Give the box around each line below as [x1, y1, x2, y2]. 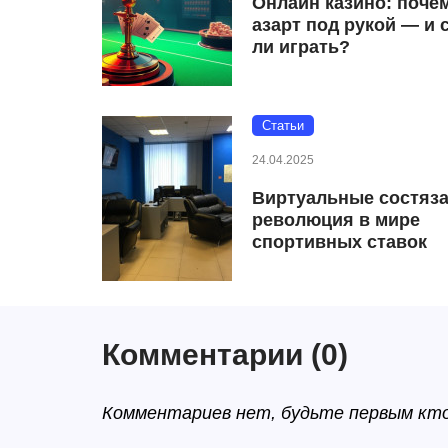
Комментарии [102, 337, 311, 371]
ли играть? [252, 36, 350, 57]
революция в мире [252, 209, 420, 230]
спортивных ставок [252, 231, 427, 252]
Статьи [262, 117, 304, 133]
